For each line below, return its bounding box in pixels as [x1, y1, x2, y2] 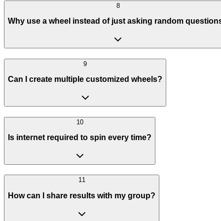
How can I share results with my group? [8, 191, 155, 200]
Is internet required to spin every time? [8, 133, 151, 142]
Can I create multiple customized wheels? [8, 75, 162, 84]
